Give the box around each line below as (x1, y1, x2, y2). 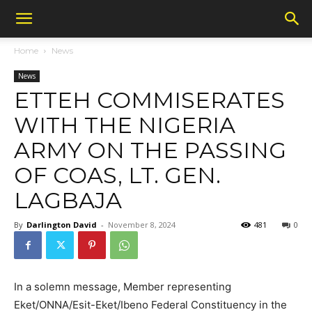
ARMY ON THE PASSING (14, 136, 286, 164)
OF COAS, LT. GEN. (14, 162, 221, 189)
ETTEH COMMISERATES (14, 86, 285, 114)
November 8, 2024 (108, 219, 175, 230)
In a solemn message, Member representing (14, 280, 231, 293)
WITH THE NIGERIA (14, 111, 235, 139)
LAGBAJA (14, 187, 122, 214)
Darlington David (26, 219, 97, 230)
